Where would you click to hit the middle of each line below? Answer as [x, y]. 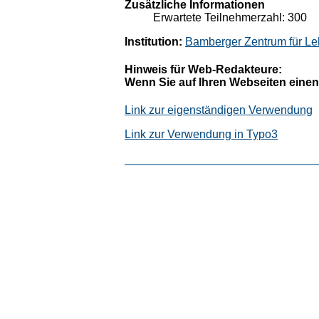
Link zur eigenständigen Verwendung [219, 110]
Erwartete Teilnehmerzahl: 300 [230, 17]
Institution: [153, 41]
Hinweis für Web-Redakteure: [203, 69]
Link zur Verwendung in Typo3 [201, 135]
